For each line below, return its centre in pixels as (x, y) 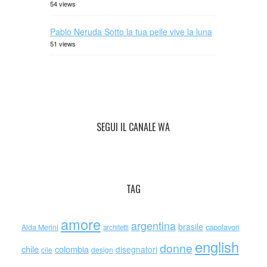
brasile (190, 226)
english (217, 247)
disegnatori (136, 249)
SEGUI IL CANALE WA (133, 127)
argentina (153, 226)
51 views (63, 44)
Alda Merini (40, 227)
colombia (72, 249)
